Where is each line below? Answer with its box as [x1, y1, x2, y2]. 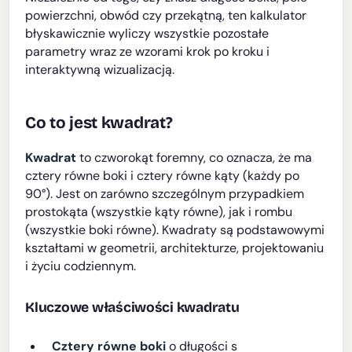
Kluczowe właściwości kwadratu [25, 299, 240, 317]
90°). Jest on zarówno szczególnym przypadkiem [25, 185, 305, 203]
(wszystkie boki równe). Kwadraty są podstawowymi [25, 222, 325, 239]
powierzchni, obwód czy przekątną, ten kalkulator [25, 7, 307, 24]
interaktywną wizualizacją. [25, 61, 175, 79]
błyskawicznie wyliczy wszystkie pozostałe [25, 25, 269, 42]
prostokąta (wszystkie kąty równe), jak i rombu [25, 203, 293, 221]
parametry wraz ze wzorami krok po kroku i [25, 43, 270, 60]
